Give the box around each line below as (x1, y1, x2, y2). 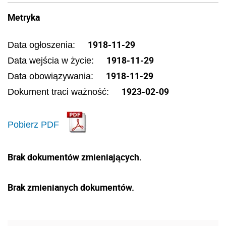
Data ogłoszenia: (8, 40, 78, 50)
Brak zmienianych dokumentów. (8, 181, 134, 193)
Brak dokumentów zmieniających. (8, 151, 142, 163)
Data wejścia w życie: (8, 55, 96, 66)
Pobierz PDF (8, 119, 59, 130)
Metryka (8, 11, 40, 23)
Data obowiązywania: (8, 71, 96, 81)
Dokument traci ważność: (8, 87, 111, 97)
